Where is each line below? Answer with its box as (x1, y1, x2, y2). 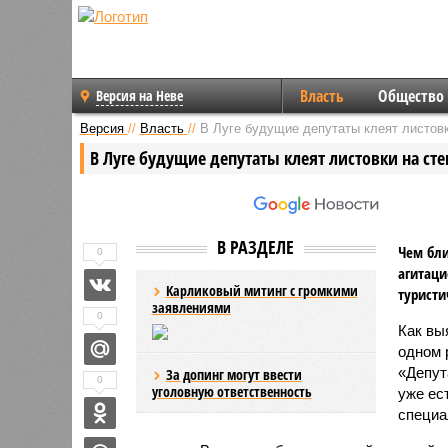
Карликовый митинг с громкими (165, 280, 358, 300)
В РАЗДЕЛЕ (217, 234, 294, 259)
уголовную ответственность (151, 381, 312, 401)
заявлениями (151, 297, 231, 317)
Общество (377, 85, 444, 107)
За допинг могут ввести (165, 364, 302, 384)
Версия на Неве (96, 86, 183, 105)
